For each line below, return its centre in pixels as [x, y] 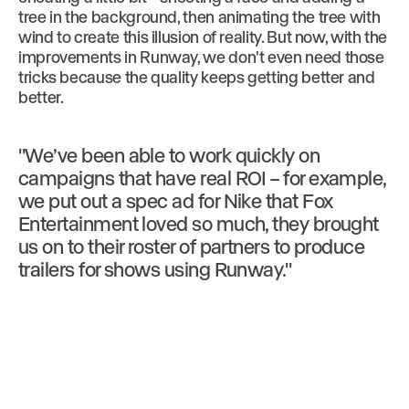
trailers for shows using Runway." [155, 269]
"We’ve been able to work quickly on [169, 155]
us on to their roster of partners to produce [192, 246]
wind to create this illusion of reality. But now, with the [203, 37]
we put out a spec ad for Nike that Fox [176, 200]
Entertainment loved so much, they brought [199, 223]
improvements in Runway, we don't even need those [201, 57]
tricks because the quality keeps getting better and [197, 77]
